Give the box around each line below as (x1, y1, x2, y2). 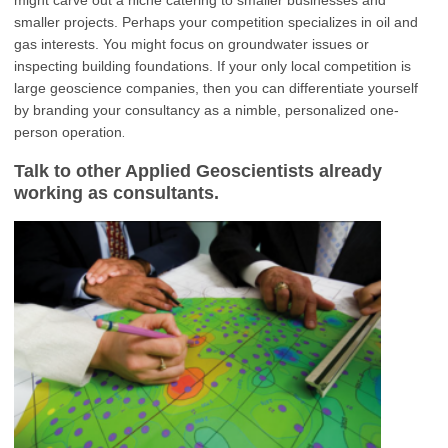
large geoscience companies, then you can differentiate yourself (14, 79, 418, 96)
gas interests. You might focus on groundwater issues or (14, 35, 369, 52)
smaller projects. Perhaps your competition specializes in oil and (14, 13, 418, 30)
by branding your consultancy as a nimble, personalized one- (14, 101, 399, 118)
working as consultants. (14, 182, 219, 203)
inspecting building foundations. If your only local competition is (14, 57, 411, 74)
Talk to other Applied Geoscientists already (14, 160, 382, 181)
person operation (14, 123, 122, 140)
